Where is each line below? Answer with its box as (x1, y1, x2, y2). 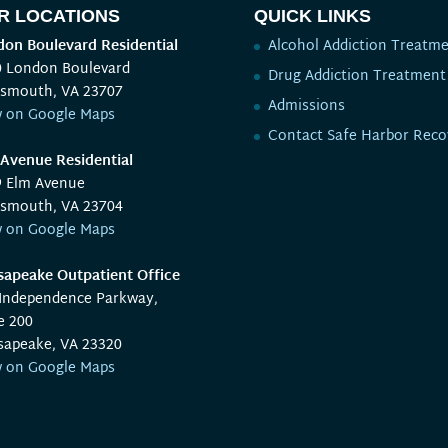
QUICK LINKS (253, 6, 371, 26)
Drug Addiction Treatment (267, 64, 446, 89)
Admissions (267, 94, 345, 119)
